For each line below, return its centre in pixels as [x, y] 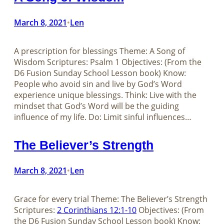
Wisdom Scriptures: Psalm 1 [67, 62]
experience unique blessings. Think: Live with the [105, 95]
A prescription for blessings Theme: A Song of [99, 51]
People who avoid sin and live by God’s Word [98, 84]
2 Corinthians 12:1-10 [97, 210]
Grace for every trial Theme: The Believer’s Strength [111, 199]
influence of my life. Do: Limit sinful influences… [103, 117]
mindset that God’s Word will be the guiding [96, 106]
